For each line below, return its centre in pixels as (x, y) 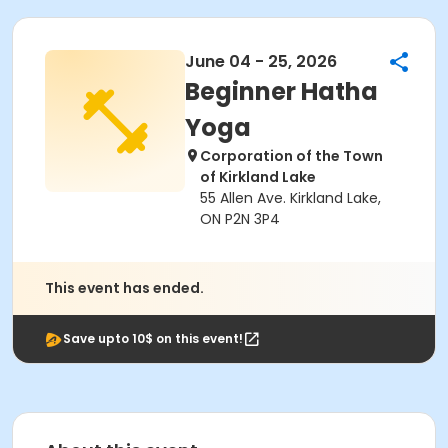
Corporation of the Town (291, 156)
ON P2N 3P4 (240, 219)
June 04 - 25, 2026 (261, 61)
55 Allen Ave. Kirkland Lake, (290, 198)
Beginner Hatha (281, 91)
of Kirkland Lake (258, 177)
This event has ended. (124, 288)
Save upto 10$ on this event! (153, 338)
